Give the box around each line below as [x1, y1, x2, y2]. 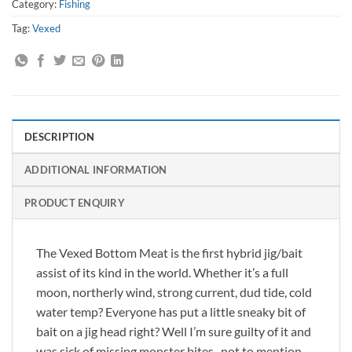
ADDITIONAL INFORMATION [24, 163, 167, 177]
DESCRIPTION [24, 130, 94, 144]
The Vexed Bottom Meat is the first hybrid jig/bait [36, 245, 302, 261]
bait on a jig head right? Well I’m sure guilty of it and [36, 324, 311, 339]
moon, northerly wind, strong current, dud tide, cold [36, 284, 312, 300]
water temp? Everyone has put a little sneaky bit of [36, 304, 306, 320]
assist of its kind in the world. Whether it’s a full [36, 265, 288, 280]
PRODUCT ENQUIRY [24, 196, 125, 210]
